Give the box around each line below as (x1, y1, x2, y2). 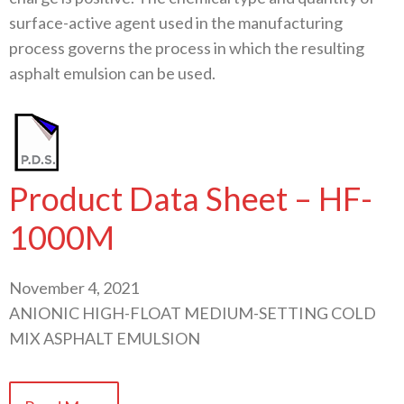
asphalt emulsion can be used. (9, 63, 216, 83)
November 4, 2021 (9, 277, 139, 298)
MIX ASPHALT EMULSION (9, 327, 200, 348)
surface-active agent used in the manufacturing (9, 13, 343, 32)
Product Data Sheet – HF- (9, 178, 372, 218)
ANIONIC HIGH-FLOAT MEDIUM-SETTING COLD (9, 302, 376, 323)
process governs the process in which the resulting (9, 38, 364, 58)
